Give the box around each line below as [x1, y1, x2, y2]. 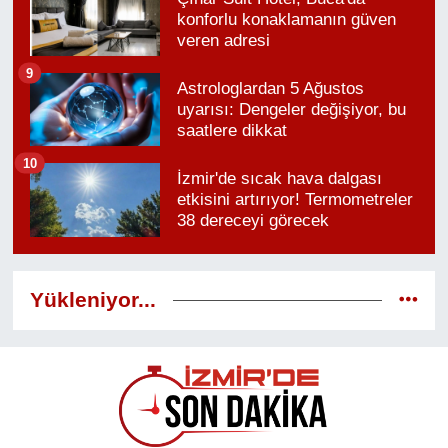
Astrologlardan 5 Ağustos [176, 79, 364, 99]
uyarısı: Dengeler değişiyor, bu [176, 100, 406, 120]
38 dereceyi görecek [176, 211, 329, 231]
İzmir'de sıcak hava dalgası [176, 169, 382, 189]
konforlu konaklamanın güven [176, 10, 396, 30]
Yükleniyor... [29, 287, 156, 312]
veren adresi [176, 31, 270, 51]
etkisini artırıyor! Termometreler [176, 190, 413, 210]
